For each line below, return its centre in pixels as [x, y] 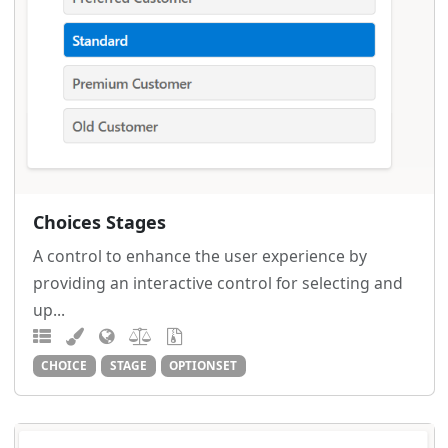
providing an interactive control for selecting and [217, 283]
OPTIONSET [203, 365]
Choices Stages [99, 222]
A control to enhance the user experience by [199, 256]
